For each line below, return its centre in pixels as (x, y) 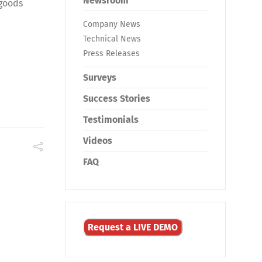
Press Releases (111, 54)
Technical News (112, 39)
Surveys (100, 77)
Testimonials (111, 120)
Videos (98, 141)
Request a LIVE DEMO (133, 227)
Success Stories (117, 99)
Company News (112, 24)
